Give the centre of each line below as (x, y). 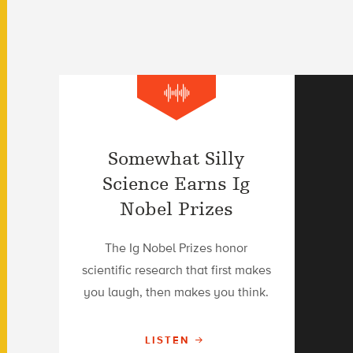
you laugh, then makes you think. (176, 292)
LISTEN (167, 340)
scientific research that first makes (176, 269)
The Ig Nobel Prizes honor (176, 247)
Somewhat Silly (176, 158)
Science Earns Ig (176, 183)
